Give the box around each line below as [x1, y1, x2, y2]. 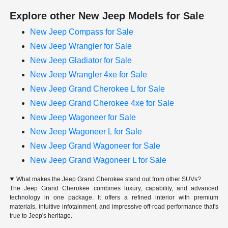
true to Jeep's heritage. [10, 212, 73, 220]
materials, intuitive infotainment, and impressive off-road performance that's [10, 203, 218, 211]
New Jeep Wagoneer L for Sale [30, 127, 142, 136]
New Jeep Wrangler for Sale [30, 42, 132, 51]
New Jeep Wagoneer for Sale [30, 113, 136, 122]
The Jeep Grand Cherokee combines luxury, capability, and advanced [10, 185, 218, 192]
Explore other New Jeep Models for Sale [10, 10, 205, 22]
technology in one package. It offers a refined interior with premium [10, 194, 218, 202]
